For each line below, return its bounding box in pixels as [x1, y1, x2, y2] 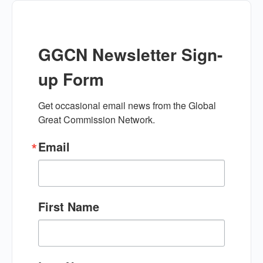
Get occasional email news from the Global [38, 98, 216, 112]
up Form [38, 66, 104, 91]
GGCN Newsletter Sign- [38, 42, 222, 66]
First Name [38, 197, 99, 215]
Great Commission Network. [38, 112, 155, 126]
